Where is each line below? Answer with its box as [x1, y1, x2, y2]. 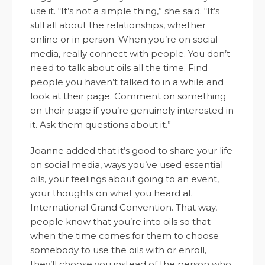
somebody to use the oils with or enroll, [30, 244, 206, 256]
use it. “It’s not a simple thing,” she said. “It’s [30, 5, 219, 17]
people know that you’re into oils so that [30, 215, 211, 227]
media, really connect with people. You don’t [30, 47, 230, 59]
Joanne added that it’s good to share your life [30, 144, 232, 156]
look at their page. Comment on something [30, 90, 226, 102]
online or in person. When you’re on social [30, 33, 218, 45]
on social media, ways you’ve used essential [30, 159, 223, 170]
